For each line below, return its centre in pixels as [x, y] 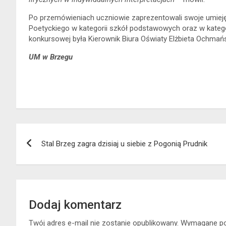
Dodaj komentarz [75, 205]
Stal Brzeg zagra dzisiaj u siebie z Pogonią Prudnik [124, 144]
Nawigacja [53, 133]
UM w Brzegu [51, 57]
